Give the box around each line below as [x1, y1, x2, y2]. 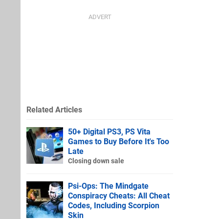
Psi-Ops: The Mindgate [68, 181, 149, 191]
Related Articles [26, 105, 82, 114]
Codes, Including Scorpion [68, 200, 159, 210]
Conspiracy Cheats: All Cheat [68, 191, 170, 200]
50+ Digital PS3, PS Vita [68, 127, 151, 136]
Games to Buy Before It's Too [68, 136, 169, 146]
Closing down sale [68, 156, 124, 165]
